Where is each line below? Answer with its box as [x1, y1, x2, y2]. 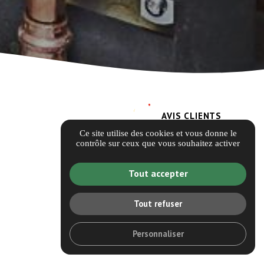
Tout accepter [128, 167, 188, 180]
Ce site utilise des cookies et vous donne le [79, 128, 237, 138]
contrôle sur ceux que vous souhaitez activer [76, 138, 240, 148]
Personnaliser [132, 227, 184, 239]
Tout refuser [134, 198, 182, 210]
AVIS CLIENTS [161, 110, 222, 121]
